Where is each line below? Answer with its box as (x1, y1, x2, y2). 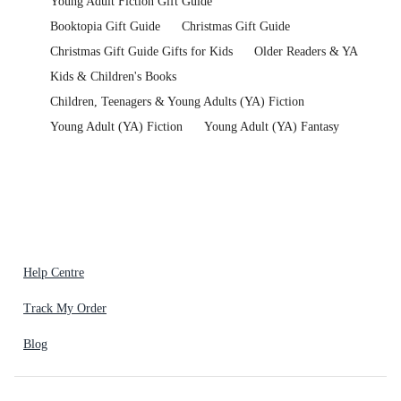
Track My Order (23, 301, 107, 315)
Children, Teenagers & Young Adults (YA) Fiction (50, 95, 304, 109)
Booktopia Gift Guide (50, 20, 160, 34)
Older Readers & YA (254, 45, 358, 59)
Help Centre (23, 265, 84, 279)
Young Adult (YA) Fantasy (204, 120, 339, 134)
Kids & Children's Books (50, 70, 176, 84)
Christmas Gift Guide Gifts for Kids (50, 45, 233, 59)
